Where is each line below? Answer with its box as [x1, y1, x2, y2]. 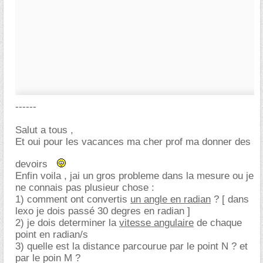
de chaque [194, 217, 242, 228]
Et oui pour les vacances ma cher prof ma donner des [15, 136, 251, 147]
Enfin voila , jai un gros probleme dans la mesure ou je [15, 170, 254, 181]
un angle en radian [130, 194, 211, 205]
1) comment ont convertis [15, 194, 130, 205]
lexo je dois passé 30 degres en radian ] [15, 205, 190, 217]
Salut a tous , [15, 124, 73, 136]
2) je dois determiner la [15, 217, 119, 228]
